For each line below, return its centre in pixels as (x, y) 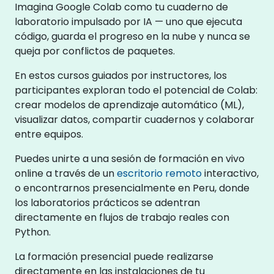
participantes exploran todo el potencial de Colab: (136, 90)
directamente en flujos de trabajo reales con (122, 217)
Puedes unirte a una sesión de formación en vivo (130, 159)
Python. (33, 232)
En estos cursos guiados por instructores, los (121, 76)
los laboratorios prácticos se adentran (107, 203)
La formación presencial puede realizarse (114, 257)
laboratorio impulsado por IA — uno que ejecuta (128, 22)
